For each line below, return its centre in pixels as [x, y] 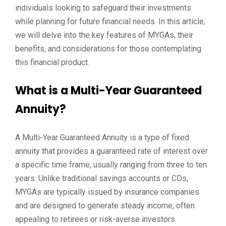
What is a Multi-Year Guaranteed [108, 91]
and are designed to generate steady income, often [105, 206]
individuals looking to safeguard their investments [103, 8]
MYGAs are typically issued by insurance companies [107, 192]
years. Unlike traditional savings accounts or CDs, [102, 178]
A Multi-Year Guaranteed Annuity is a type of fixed [102, 137]
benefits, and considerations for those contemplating [108, 49]
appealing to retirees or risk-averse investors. [96, 219]
